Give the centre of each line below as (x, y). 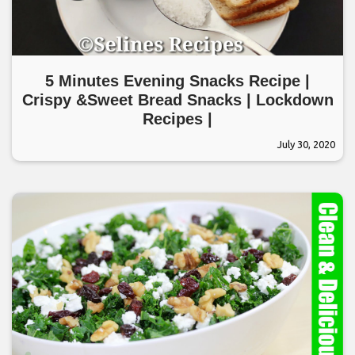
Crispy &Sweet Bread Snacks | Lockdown (177, 100)
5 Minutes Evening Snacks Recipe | (177, 81)
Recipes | (177, 119)
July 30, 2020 (306, 144)
